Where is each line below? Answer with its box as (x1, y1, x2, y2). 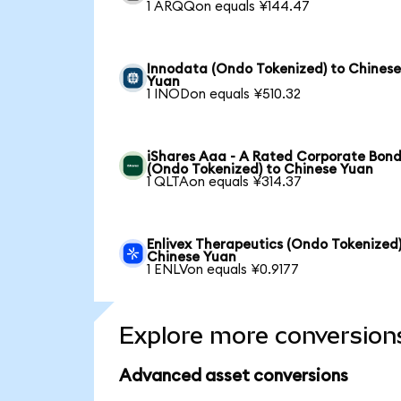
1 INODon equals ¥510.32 (147, 87, 302, 101)
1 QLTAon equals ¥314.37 (147, 175, 303, 189)
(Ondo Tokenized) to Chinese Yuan (147, 162, 374, 176)
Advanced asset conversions (118, 368, 348, 386)
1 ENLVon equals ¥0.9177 (147, 262, 300, 277)
